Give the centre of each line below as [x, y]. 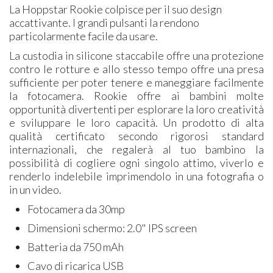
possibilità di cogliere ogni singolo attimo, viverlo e [136, 162]
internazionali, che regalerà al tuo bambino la [136, 149]
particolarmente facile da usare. [84, 36]
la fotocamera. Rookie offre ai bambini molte [136, 95]
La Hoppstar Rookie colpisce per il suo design [116, 9]
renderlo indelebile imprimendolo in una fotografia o [136, 176]
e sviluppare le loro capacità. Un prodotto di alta [136, 122]
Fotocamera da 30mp [76, 209]
